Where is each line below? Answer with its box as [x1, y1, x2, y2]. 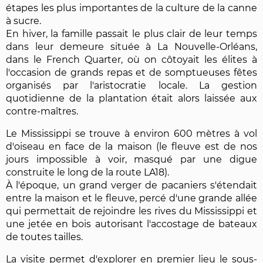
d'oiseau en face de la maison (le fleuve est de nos [6, 141, 257, 153]
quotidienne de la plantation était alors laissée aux [6, 93, 257, 104]
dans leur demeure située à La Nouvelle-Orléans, [6, 41, 257, 53]
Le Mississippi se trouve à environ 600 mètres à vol [6, 128, 257, 140]
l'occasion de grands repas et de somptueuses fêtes [6, 67, 257, 79]
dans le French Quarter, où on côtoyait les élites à [6, 54, 257, 66]
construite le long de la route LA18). [6, 167, 169, 178]
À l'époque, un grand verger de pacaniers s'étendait [6, 180, 257, 191]
